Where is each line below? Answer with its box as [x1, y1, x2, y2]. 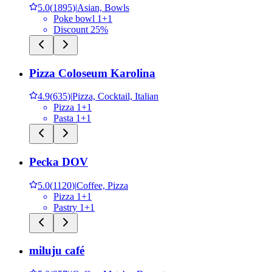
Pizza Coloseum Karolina [29, 66, 155, 80]
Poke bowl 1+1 [53, 13, 112, 24]
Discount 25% [53, 24, 108, 35]
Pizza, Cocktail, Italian [72, 91, 158, 102]
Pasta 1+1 [53, 113, 91, 124]
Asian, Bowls [77, 2, 129, 13]
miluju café [29, 244, 84, 257]
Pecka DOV [29, 155, 88, 169]
